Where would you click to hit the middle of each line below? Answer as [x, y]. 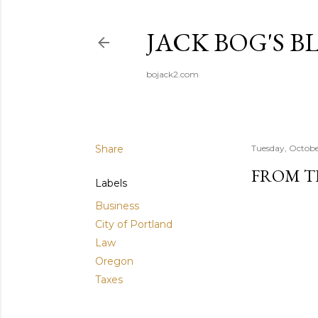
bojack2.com [172, 74]
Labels [111, 183]
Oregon [114, 261]
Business [117, 206]
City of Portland [134, 224]
